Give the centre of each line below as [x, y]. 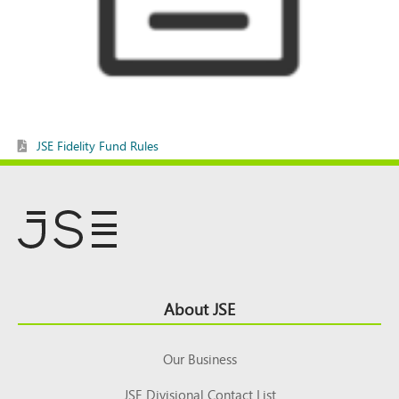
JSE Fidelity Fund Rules [98, 145]
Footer [47, 302]
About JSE [199, 308]
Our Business [199, 358]
